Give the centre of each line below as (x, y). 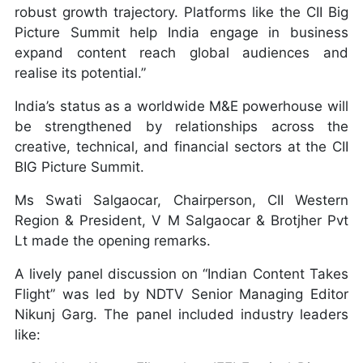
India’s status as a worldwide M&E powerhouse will (181, 106)
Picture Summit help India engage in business (181, 32)
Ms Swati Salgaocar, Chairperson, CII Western (181, 200)
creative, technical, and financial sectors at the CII (181, 146)
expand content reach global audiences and (181, 52)
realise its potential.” (81, 73)
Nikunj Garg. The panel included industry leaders (181, 314)
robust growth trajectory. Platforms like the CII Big (181, 12)
